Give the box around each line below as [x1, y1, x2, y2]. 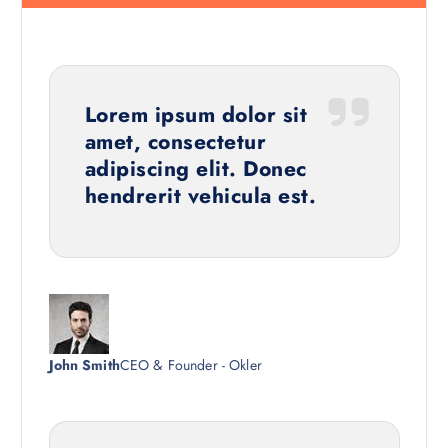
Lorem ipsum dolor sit [84, 99, 308, 130]
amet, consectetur [84, 126, 267, 157]
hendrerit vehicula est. [84, 180, 317, 211]
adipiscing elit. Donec [84, 153, 307, 184]
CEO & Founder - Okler [119, 354, 262, 375]
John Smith [48, 354, 120, 375]
